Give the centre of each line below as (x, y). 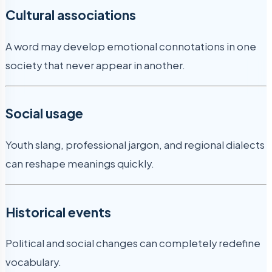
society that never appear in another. (95, 65)
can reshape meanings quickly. (80, 163)
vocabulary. (33, 262)
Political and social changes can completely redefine (133, 243)
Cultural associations (71, 15)
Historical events (58, 212)
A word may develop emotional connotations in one (131, 46)
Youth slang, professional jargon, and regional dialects (135, 144)
